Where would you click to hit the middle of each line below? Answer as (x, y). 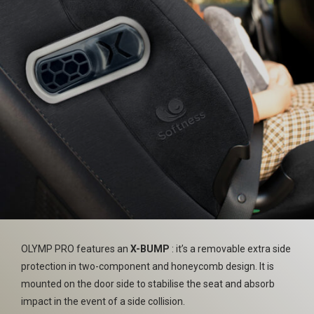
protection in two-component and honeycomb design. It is (148, 266)
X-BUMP (150, 249)
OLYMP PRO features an (76, 249)
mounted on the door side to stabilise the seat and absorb (148, 284)
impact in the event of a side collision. (103, 301)
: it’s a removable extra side (230, 249)
